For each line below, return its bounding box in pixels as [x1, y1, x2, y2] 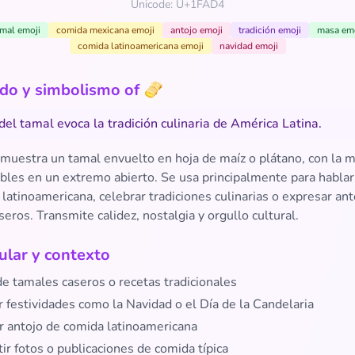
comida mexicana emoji [55, 24, 155, 36]
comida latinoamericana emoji [77, 40, 204, 52]
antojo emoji [170, 24, 223, 36]
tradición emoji [238, 24, 301, 36]
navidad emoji [219, 40, 278, 52]
